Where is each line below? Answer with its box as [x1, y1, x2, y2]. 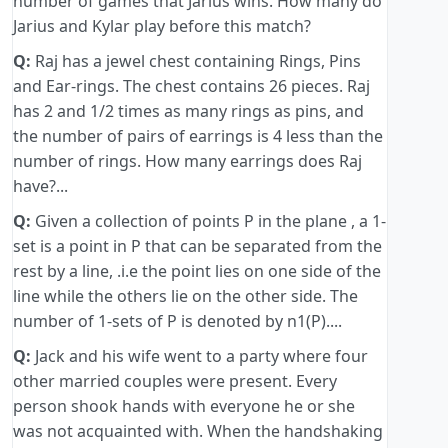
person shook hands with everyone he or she [13, 395, 355, 418]
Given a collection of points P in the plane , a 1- [31, 210, 386, 233]
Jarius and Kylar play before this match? [13, 15, 311, 38]
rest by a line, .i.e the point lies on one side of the [13, 260, 381, 283]
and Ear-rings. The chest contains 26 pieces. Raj [13, 75, 370, 98]
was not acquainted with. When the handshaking [13, 420, 383, 443]
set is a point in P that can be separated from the [13, 235, 382, 258]
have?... [13, 175, 68, 198]
